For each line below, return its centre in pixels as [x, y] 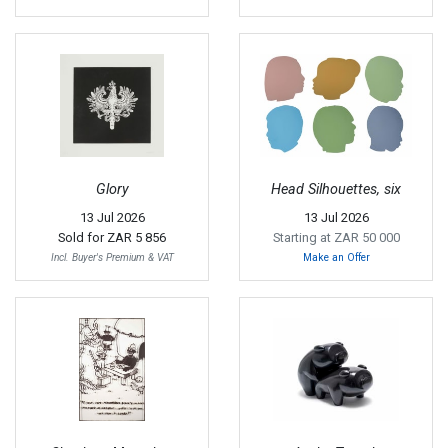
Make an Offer [336, 257]
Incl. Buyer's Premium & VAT [112, 257]
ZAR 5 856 [136, 237]
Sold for [82, 237]
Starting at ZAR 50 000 [336, 237]
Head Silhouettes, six [336, 190]
